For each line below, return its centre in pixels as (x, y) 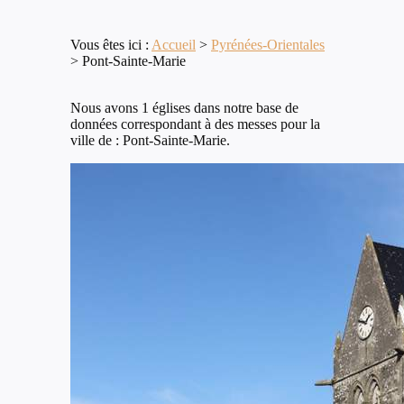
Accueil (174, 45)
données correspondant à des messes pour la (195, 124)
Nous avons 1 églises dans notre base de (184, 108)
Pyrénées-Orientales (268, 45)
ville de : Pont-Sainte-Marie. (150, 141)
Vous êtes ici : (111, 45)
